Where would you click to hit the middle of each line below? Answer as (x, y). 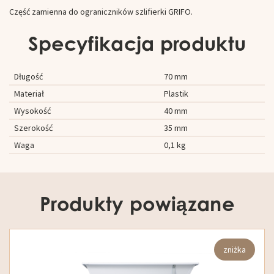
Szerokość (33, 128)
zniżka (235, 249)
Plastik (176, 93)
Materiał (29, 93)
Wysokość (32, 110)
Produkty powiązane (137, 203)
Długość (28, 76)
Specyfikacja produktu (137, 43)
